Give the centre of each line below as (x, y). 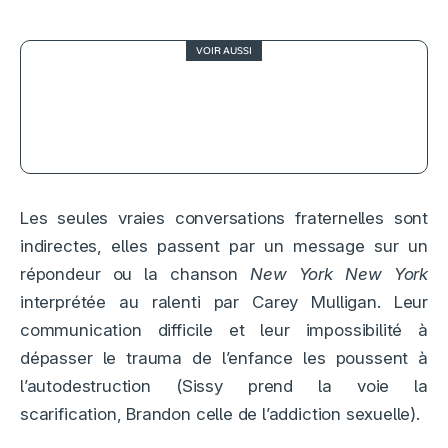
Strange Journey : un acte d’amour (273, 86)
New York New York (339, 273)
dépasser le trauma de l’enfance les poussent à (224, 357)
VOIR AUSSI (224, 51)
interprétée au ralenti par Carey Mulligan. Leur (224, 301)
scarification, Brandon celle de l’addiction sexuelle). (220, 413)
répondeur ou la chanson (135, 273)
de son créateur (207, 126)
